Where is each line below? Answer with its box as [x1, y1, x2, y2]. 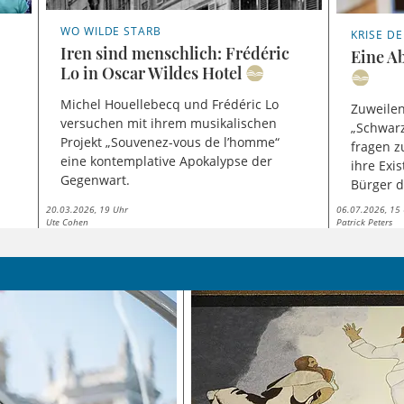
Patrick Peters [336, 215, 393, 228]
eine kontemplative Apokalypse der [60, 152, 272, 170]
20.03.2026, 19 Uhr [45, 202, 128, 216]
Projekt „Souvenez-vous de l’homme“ [60, 133, 280, 151]
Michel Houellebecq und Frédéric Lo [60, 96, 279, 114]
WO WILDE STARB [60, 23, 162, 39]
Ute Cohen [45, 215, 88, 228]
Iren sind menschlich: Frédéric [60, 41, 289, 64]
